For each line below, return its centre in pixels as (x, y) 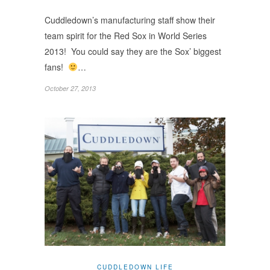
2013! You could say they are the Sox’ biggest (133, 51)
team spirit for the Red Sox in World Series (126, 35)
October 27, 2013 (70, 88)
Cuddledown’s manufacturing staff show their (130, 20)
